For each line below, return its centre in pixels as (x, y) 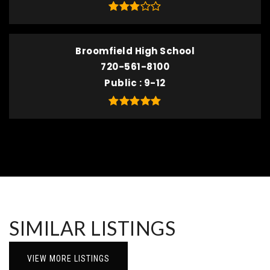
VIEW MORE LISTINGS (68, 259)
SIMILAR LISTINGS (92, 228)
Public (122, 83)
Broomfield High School (135, 51)
